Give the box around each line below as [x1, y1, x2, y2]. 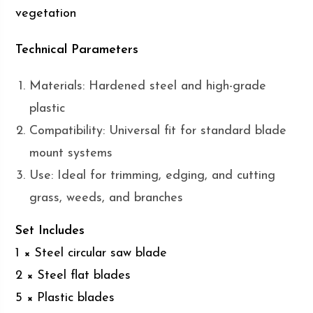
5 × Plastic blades [15, 291, 115, 305]
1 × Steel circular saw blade [15, 247, 168, 261]
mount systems [29, 147, 113, 161]
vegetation [15, 7, 77, 21]
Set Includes [15, 224, 85, 238]
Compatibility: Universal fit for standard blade [29, 124, 287, 138]
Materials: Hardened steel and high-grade [29, 80, 267, 94]
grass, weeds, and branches [29, 191, 184, 205]
